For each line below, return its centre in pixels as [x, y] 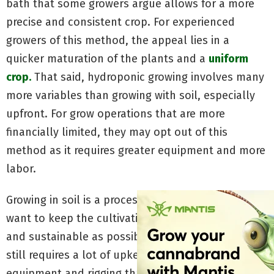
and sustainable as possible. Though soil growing [133, 236]
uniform [228, 58]
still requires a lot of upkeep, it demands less [123, 255]
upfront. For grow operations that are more [116, 113]
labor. [21, 168]
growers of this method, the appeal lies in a [118, 40]
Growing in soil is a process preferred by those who [136, 200]
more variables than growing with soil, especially [131, 95]
